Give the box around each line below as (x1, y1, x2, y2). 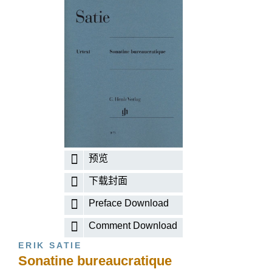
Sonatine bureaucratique (18, 253, 172, 268)
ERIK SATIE (18, 240, 82, 250)
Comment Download (89, 220, 178, 231)
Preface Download (89, 198, 169, 209)
